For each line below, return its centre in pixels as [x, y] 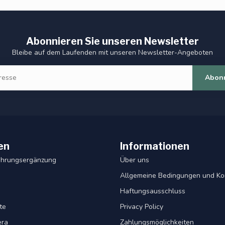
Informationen [155, 146]
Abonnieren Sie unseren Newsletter [113, 41]
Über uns [135, 160]
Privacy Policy [142, 206]
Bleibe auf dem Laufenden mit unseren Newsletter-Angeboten [113, 52]
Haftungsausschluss [153, 191]
